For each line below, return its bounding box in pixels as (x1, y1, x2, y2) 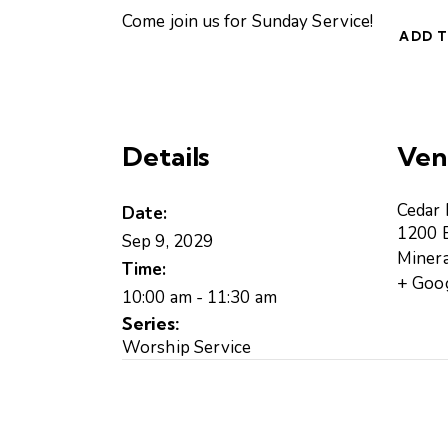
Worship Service (122, 336, 252, 360)
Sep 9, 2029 (122, 230, 214, 254)
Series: (122, 312, 180, 336)
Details (122, 140, 210, 174)
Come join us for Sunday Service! (122, 9, 374, 33)
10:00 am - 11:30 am (122, 286, 277, 310)
